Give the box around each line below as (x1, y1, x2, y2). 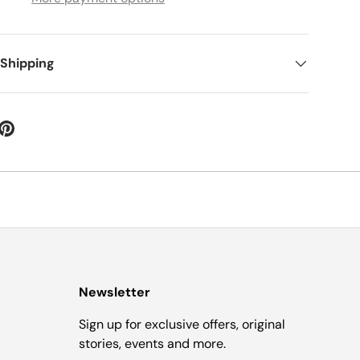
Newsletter (79, 284, 150, 301)
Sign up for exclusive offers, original (79, 316, 285, 333)
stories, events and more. (79, 335, 226, 353)
